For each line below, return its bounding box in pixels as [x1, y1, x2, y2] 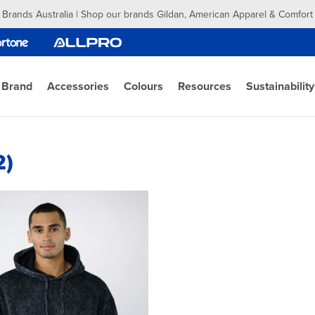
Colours [124, 77, 163, 94]
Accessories [47, 77, 109, 94]
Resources [178, 77, 231, 94]
